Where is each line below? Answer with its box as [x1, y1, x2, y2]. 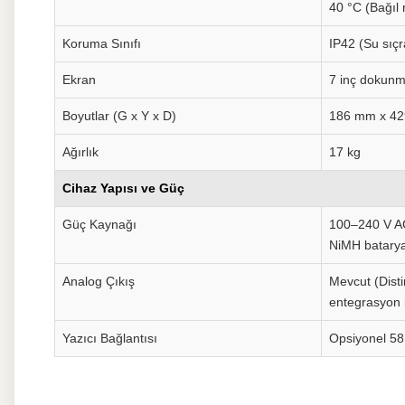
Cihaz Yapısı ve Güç [62, 181, 184, 195]
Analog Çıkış [62, 274, 135, 288]
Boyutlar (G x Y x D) [62, 108, 176, 123]
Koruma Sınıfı [62, 36, 141, 51]
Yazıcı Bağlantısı [62, 331, 157, 345]
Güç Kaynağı [62, 217, 137, 231]
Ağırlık [62, 145, 99, 159]
